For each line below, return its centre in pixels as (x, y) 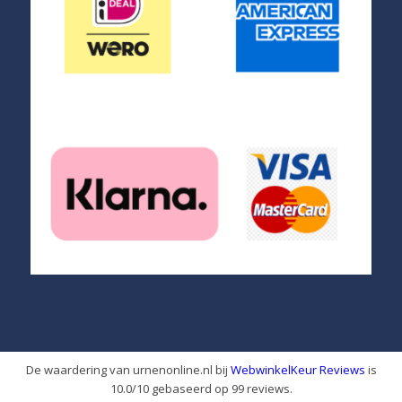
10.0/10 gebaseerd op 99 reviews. (201, 389)
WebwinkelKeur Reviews (297, 370)
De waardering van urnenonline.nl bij (128, 370)
